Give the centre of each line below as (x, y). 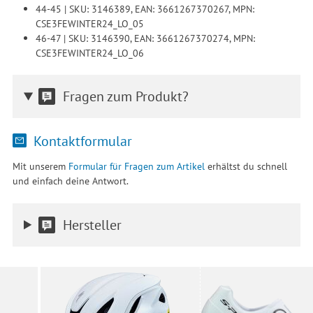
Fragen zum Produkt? (125, 96)
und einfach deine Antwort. (70, 181)
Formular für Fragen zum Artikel (136, 166)
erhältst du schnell (246, 166)
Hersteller (92, 224)
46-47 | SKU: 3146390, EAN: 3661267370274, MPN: (145, 38)
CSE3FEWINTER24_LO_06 (89, 52)
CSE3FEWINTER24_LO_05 (89, 23)
